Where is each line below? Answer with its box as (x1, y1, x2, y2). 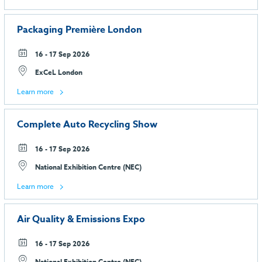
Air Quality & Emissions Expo (17, 212, 145, 226)
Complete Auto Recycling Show (17, 117, 157, 132)
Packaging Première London (17, 23, 142, 37)
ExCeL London (33, 67, 82, 78)
